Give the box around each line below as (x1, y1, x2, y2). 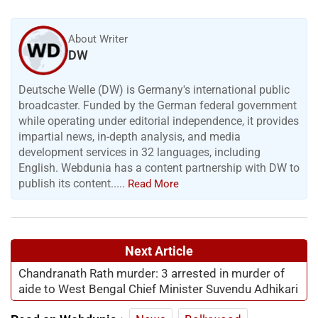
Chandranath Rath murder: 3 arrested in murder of (18, 266, 285, 281)
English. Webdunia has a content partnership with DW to (18, 161, 300, 175)
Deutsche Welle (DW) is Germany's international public (18, 83, 290, 97)
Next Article (125, 243, 193, 259)
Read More (128, 177, 179, 191)
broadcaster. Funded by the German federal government (18, 99, 297, 113)
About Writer (68, 32, 128, 45)
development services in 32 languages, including (18, 146, 261, 160)
